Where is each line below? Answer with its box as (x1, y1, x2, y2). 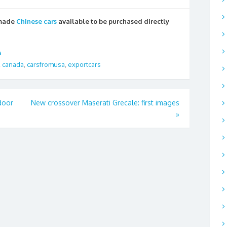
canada (2, 60, 24, 69)
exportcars (68, 60, 101, 69)
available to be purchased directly (57, 17, 169, 26)
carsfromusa (27, 60, 65, 69)
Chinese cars (16, 17, 57, 26)
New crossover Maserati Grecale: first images (31, 98, 179, 107)
